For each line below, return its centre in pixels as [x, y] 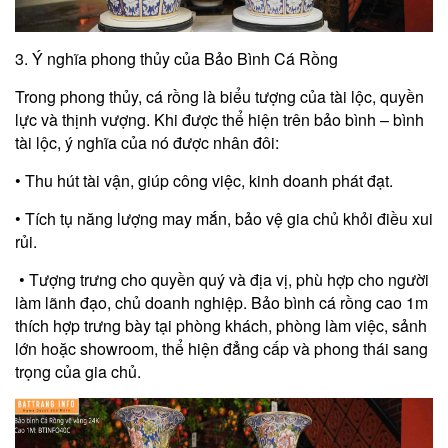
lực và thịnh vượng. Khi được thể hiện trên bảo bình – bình [219, 119]
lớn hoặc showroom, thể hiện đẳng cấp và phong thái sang [221, 348]
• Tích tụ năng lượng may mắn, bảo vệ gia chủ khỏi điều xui [224, 218]
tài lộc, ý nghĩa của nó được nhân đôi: [147, 142]
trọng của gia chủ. [78, 371]
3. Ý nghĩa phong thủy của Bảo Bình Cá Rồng [176, 58]
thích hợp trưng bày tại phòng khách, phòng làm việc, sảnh [221, 325]
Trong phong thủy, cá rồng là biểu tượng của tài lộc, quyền [219, 96]
